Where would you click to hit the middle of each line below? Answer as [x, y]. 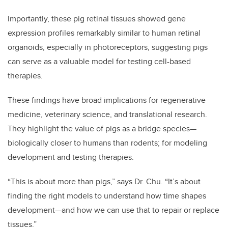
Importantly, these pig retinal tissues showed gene [97, 18]
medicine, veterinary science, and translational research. [107, 114]
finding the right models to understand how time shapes [107, 195]
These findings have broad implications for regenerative [107, 100]
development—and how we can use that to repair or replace [113, 210]
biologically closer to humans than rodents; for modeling [107, 142]
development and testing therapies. [71, 157]
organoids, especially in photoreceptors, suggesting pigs [108, 47]
